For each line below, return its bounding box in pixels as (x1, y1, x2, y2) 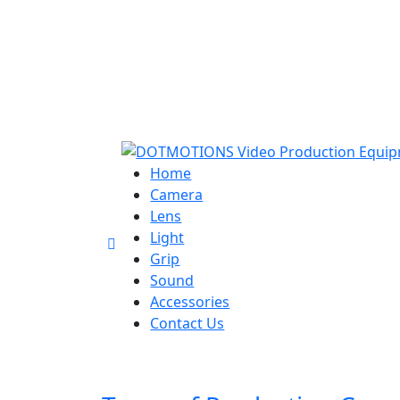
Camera (150, 184, 204, 204)
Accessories (150, 291, 230, 312)
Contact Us (150, 312, 225, 333)
